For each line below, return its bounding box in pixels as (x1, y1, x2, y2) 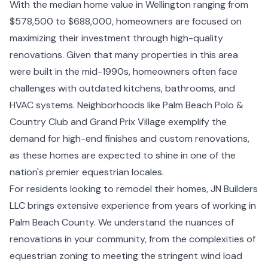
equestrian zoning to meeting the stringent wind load (10, 249, 242, 262)
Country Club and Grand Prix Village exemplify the (10, 115, 227, 128)
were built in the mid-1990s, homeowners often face (10, 65, 237, 78)
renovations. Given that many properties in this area (10, 48, 238, 61)
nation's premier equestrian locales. (10, 166, 164, 178)
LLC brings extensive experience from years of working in (10, 199, 256, 212)
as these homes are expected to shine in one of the (10, 149, 236, 162)
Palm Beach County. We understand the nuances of (10, 216, 234, 229)
